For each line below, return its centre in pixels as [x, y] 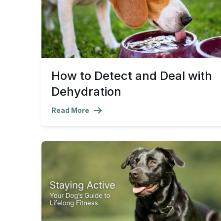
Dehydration [86, 91]
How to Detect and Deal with [132, 75]
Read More [70, 110]
